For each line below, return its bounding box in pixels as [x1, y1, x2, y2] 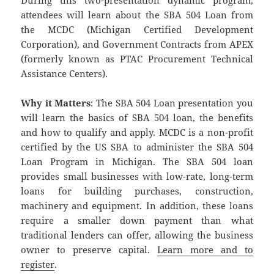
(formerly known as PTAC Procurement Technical [21, 53, 253, 65]
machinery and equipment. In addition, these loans [21, 199, 253, 212]
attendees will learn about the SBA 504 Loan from [21, 9, 253, 21]
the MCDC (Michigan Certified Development [21, 23, 253, 36]
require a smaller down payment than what [21, 214, 253, 227]
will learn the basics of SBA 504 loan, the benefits [21, 111, 253, 124]
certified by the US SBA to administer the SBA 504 [21, 141, 253, 154]
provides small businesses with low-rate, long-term [21, 170, 253, 183]
